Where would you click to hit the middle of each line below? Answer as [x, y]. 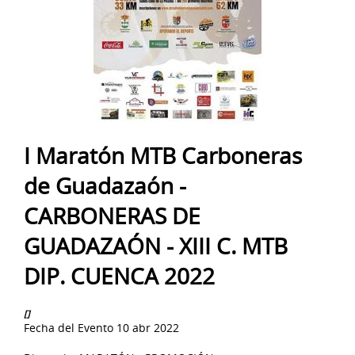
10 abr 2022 [148, 328]
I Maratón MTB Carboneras [163, 155]
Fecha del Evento [69, 328]
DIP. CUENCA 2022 [119, 275]
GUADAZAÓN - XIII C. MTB [156, 245]
